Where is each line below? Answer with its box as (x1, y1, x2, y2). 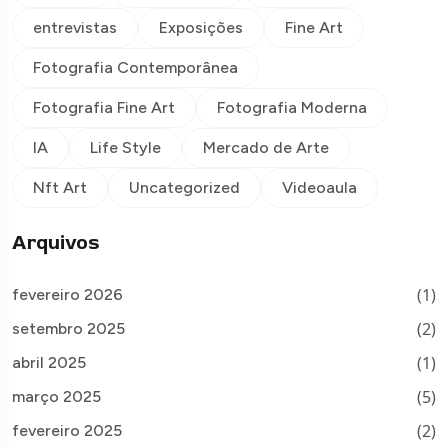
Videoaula (282, 178, 357, 198)
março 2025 (12, 387, 101, 407)
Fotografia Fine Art (33, 98, 175, 118)
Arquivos (12, 230, 99, 256)
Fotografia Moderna (217, 98, 367, 118)
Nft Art (33, 178, 87, 198)
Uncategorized (129, 178, 240, 198)
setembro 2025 (12, 319, 125, 339)
